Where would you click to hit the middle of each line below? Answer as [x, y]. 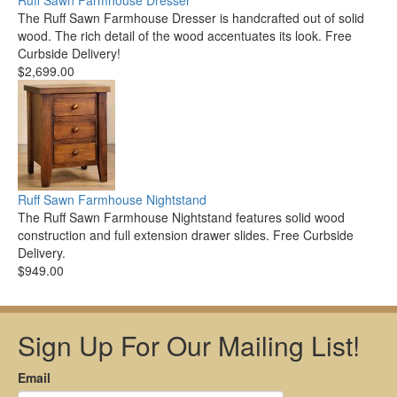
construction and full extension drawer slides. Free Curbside [186, 235]
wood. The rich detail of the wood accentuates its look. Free [185, 36]
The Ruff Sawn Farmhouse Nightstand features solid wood [181, 218]
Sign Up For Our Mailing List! [189, 346]
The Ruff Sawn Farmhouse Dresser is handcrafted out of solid [191, 18]
